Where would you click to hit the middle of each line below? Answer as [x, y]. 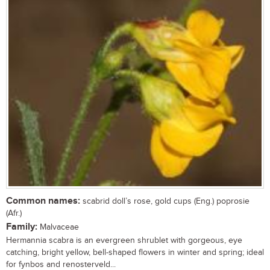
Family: [22, 227]
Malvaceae [58, 228]
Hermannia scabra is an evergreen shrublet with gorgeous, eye [124, 241]
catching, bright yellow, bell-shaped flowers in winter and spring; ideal [135, 253]
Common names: [43, 201]
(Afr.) [14, 214]
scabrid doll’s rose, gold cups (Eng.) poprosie [165, 202]
